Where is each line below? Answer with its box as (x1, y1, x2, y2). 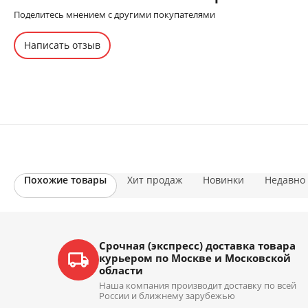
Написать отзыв (24, 38, 100, 52)
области (98, 263, 143, 277)
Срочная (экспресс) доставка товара (98, 239, 296, 252)
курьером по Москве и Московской (98, 251, 291, 265)
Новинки (203, 173, 244, 186)
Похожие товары (24, 173, 107, 186)
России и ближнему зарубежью (98, 289, 235, 302)
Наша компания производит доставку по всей (98, 279, 296, 291)
